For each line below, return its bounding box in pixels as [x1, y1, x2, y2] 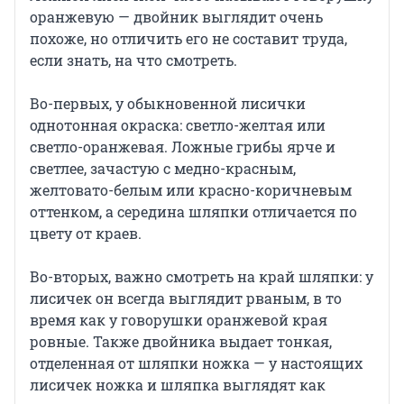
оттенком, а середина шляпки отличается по [30, 202, 357, 222]
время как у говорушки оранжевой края [30, 310, 327, 330]
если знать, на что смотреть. [30, 50, 237, 70]
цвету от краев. [30, 224, 142, 243]
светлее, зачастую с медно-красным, [30, 159, 296, 179]
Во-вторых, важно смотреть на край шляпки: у [30, 267, 373, 287]
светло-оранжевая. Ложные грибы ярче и [30, 137, 335, 157]
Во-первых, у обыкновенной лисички [30, 94, 306, 114]
